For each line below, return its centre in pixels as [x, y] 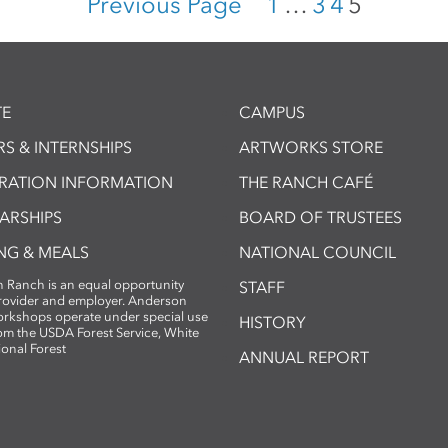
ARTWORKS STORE [311, 147]
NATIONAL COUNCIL [317, 252]
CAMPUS [272, 112]
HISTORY [272, 322]
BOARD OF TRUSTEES [320, 217]
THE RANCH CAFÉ [306, 182]
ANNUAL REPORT [304, 357]
